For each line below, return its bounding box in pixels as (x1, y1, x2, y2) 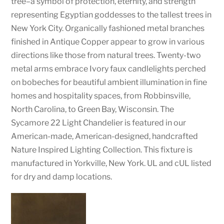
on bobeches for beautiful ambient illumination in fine (11, 77, 207, 87)
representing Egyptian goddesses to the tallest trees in (11, 9, 212, 19)
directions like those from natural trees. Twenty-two (11, 50, 201, 60)
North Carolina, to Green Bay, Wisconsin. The (11, 104, 174, 114)
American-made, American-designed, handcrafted (11, 131, 198, 141)
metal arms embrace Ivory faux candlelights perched (11, 63, 206, 73)
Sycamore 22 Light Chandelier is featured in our (11, 117, 186, 127)
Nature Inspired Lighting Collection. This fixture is (11, 144, 193, 154)
